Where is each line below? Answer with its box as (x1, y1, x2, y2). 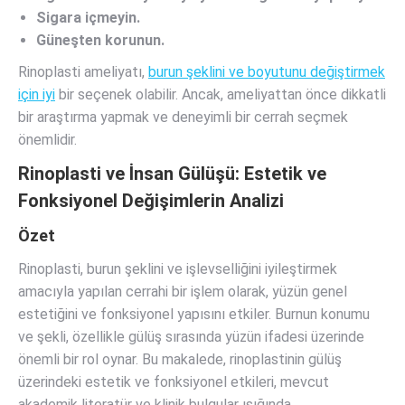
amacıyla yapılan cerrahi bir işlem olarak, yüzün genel (18, 283, 347, 300)
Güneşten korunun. (36, 32, 165, 49)
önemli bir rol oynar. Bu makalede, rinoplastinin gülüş (18, 351, 342, 368)
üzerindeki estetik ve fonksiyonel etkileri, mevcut (18, 373, 329, 391)
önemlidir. (18, 131, 77, 148)
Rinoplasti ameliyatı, (18, 63, 148, 80)
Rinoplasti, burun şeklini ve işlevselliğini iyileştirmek (18, 260, 337, 278)
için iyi (18, 86, 55, 103)
